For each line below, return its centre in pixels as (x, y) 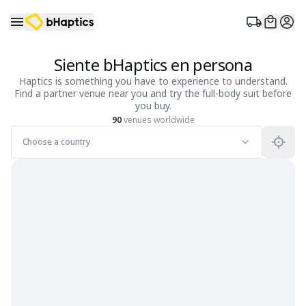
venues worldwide (158, 120)
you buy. (153, 106)
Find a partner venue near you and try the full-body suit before (153, 93)
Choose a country (56, 142)
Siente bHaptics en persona (153, 65)
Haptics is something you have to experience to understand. (153, 81)
